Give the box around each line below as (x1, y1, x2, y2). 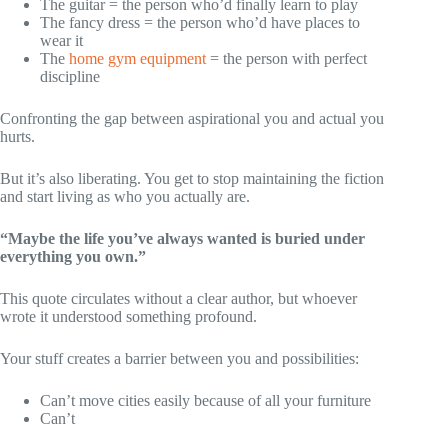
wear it (40, 31, 83, 49)
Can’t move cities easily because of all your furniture (40, 391, 371, 409)
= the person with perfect (206, 49, 367, 67)
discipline (40, 67, 100, 85)
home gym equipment (69, 49, 206, 67)
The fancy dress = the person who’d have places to (40, 13, 360, 31)
